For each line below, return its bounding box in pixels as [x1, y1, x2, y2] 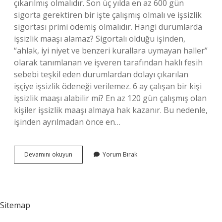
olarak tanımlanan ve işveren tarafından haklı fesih [14, 57, 203, 68]
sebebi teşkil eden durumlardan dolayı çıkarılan [14, 69, 188, 80]
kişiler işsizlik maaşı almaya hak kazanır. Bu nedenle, [14, 105, 208, 115]
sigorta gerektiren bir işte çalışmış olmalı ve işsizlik [14, 9, 202, 20]
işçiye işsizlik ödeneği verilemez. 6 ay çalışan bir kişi [14, 81, 202, 92]
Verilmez [72, 176, 96, 185]
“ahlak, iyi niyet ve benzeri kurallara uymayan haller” [14, 45, 208, 56]
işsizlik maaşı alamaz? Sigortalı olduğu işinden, [14, 33, 185, 44]
